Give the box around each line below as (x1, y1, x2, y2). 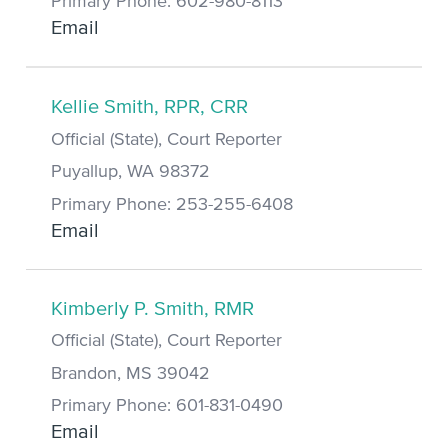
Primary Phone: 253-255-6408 (51, 195, 293, 214)
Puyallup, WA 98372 (51, 163, 210, 182)
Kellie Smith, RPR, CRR (51, 97, 248, 118)
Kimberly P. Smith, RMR (51, 298, 254, 319)
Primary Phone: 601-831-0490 (51, 397, 283, 416)
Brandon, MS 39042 (51, 364, 210, 383)
